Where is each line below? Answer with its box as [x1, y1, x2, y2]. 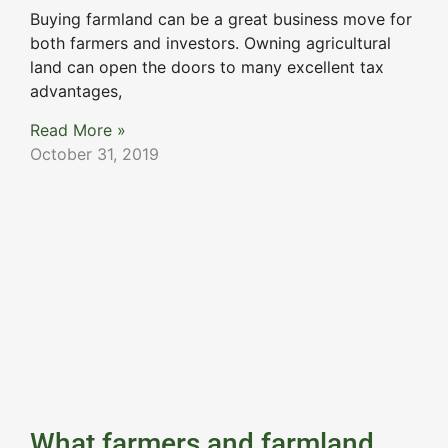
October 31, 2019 [30, 143, 159, 164]
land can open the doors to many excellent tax [30, 57, 384, 78]
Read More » [30, 119, 126, 140]
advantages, [30, 81, 122, 102]
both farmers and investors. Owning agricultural [30, 33, 391, 54]
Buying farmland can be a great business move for [30, 9, 412, 30]
